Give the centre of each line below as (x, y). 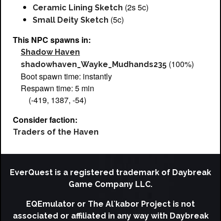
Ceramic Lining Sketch (78, 7)
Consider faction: (45, 119)
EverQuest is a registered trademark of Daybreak (110, 172)
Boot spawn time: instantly (66, 76)
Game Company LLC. (110, 184)
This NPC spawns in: (52, 39)
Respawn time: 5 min (57, 88)
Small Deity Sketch (71, 20)
